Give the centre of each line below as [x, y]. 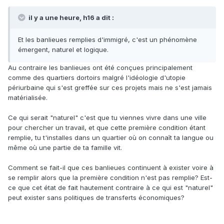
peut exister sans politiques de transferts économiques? [96, 198]
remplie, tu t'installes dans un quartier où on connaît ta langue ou [111, 138]
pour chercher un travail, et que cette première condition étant [107, 128]
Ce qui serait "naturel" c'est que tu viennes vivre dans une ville [107, 118]
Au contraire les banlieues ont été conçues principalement [100, 68]
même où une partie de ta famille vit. [66, 148]
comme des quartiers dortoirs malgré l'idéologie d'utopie [97, 78]
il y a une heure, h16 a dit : [70, 18]
